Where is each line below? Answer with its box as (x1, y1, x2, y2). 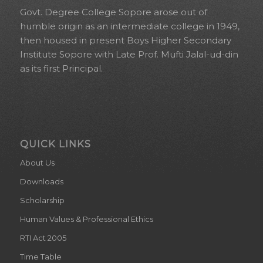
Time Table (19, 251, 62, 261)
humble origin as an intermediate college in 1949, (19, 21, 240, 32)
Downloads (19, 176, 63, 186)
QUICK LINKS (19, 137, 91, 150)
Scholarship (19, 195, 65, 205)
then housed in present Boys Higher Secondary (19, 35, 231, 46)
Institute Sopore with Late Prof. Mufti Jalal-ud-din (19, 49, 238, 60)
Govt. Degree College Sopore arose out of (19, 6, 207, 18)
